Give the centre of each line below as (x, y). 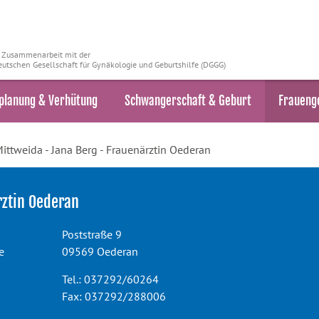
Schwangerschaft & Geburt (188, 101)
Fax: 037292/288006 (114, 296)
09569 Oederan (100, 251)
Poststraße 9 (91, 234)
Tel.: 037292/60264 (110, 279)
